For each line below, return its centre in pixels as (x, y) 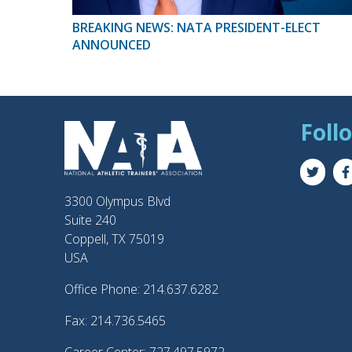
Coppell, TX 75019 (114, 239)
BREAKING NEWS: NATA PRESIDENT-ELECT (196, 28)
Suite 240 (90, 220)
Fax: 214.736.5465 (115, 321)
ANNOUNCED (112, 45)
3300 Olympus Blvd (117, 202)
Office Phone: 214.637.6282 (141, 290)
